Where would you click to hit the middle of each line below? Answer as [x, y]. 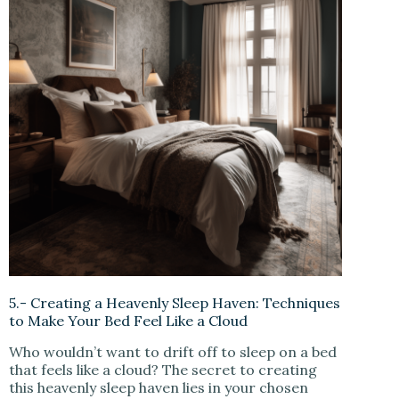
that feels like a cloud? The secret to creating [163, 370]
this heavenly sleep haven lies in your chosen [159, 388]
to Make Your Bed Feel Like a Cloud [128, 321]
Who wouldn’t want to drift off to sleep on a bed [173, 352]
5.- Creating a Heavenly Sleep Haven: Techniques [175, 303]
